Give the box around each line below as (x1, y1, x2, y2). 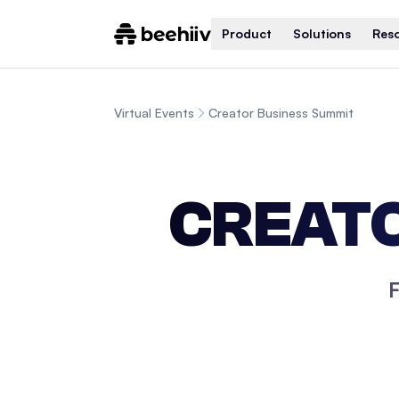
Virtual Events (114, 105, 194, 120)
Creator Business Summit (208, 105, 354, 120)
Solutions (292, 26, 351, 41)
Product (221, 26, 272, 41)
